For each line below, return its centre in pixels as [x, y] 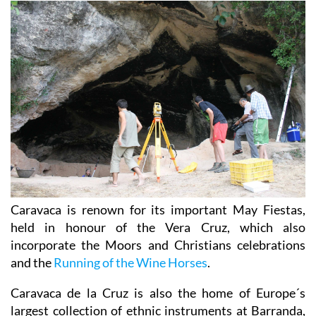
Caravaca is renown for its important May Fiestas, [158, 209]
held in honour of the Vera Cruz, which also [158, 227]
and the [32, 262]
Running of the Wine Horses [130, 262]
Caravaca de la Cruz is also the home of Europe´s [158, 292]
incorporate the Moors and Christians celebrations [158, 244]
